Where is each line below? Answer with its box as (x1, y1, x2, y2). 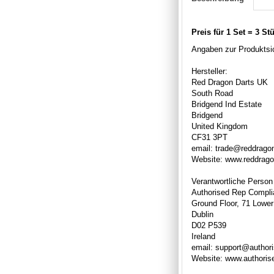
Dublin (191, 209, 213, 219)
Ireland (191, 231, 215, 241)
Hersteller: (191, 66, 228, 76)
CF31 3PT (191, 132, 228, 142)
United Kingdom (191, 121, 248, 131)
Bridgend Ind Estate (191, 99, 262, 109)
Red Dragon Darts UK (191, 77, 268, 87)
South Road (191, 88, 233, 98)
